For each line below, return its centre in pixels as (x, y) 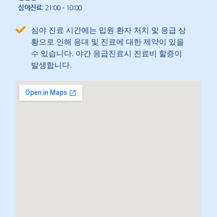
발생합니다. (51, 65)
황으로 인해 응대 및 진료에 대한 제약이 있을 (107, 42)
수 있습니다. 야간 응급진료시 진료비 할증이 (106, 54)
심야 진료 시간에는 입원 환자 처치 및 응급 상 (108, 31)
